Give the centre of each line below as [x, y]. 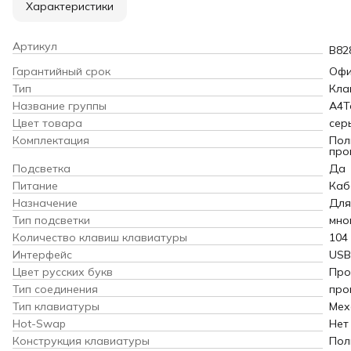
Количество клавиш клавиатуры [100, 237]
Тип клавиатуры [56, 306]
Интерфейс [42, 254]
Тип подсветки [51, 220]
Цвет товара [47, 123]
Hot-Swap [39, 323]
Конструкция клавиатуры [81, 340]
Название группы [60, 105]
